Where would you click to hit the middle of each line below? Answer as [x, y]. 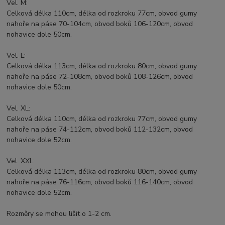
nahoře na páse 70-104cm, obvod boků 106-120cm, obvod [100, 24]
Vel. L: [16, 55]
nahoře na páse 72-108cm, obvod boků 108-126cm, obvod [100, 76]
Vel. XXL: [21, 161]
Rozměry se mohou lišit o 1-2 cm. [59, 213]
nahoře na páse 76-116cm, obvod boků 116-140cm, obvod [100, 182]
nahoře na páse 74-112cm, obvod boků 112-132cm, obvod [100, 129]
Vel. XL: [19, 108]
